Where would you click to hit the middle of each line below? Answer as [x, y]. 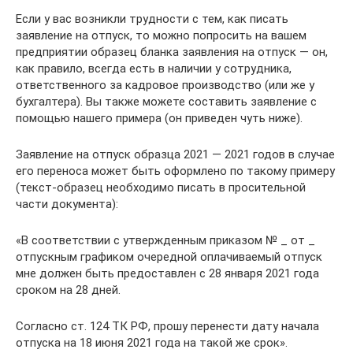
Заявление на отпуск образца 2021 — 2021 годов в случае [175, 154]
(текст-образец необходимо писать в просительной [161, 187]
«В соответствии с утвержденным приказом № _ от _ [165, 240]
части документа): [67, 204]
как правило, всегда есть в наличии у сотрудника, [154, 68]
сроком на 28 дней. [68, 290]
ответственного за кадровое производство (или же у [165, 85]
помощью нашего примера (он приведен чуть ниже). [159, 118]
